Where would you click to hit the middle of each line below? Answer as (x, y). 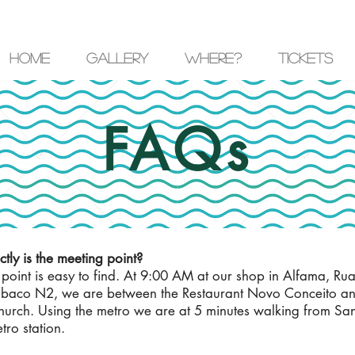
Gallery (117, 58)
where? (213, 58)
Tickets (305, 58)
